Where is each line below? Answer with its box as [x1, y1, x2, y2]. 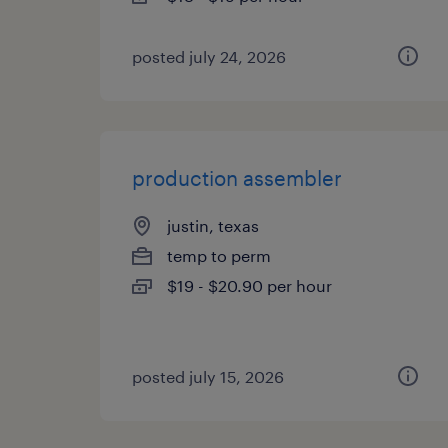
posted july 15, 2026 [132, 367, 284, 386]
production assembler [132, 166, 342, 190]
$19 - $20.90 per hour [167, 276, 332, 295]
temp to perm [167, 246, 271, 265]
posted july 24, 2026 [132, 47, 286, 66]
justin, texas [167, 216, 259, 235]
